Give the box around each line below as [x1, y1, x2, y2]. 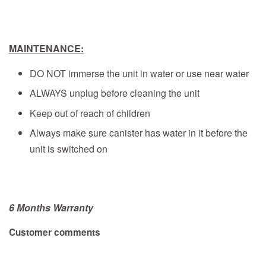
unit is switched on [30, 141, 107, 156]
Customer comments [9, 225, 100, 239]
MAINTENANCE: [9, 41, 84, 55]
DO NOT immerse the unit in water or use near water [30, 66, 249, 80]
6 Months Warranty [9, 200, 93, 214]
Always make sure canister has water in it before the [30, 125, 248, 140]
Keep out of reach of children [30, 106, 150, 120]
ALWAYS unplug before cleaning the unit [30, 86, 199, 100]
